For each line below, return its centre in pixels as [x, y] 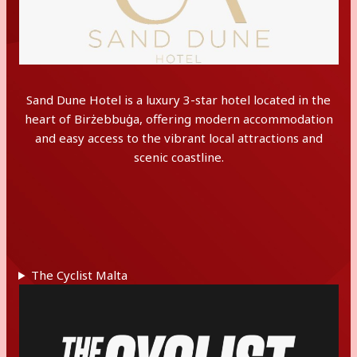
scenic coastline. [178, 157]
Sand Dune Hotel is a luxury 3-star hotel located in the [178, 100]
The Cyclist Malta [79, 275]
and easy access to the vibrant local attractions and [178, 138]
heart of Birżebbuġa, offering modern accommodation [178, 119]
